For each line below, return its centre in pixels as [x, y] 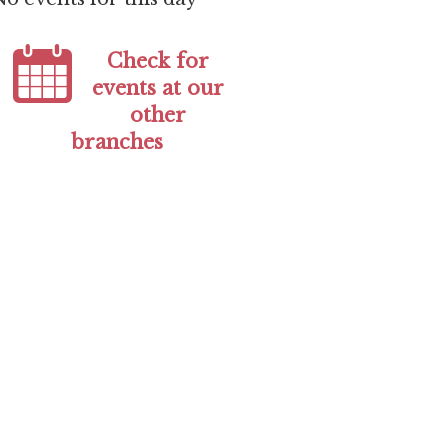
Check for [157, 60]
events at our [157, 87]
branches [116, 141]
